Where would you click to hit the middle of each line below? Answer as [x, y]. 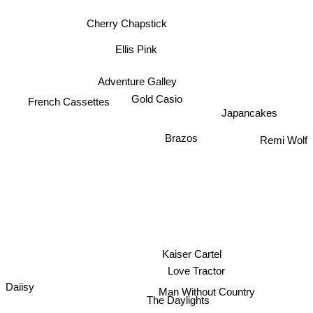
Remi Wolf [284, 136]
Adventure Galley [137, 82]
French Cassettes [68, 97]
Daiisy [20, 286]
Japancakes [250, 119]
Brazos [181, 145]
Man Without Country [206, 295]
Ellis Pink [136, 50]
